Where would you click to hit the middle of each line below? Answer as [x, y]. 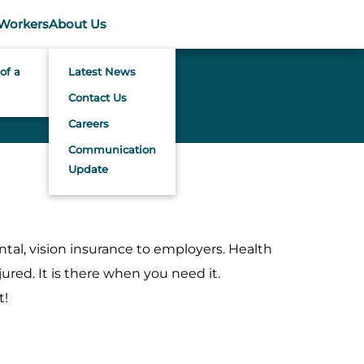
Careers [89, 123]
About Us [78, 24]
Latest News [102, 71]
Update [88, 169]
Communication [112, 149]
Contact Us [97, 97]
